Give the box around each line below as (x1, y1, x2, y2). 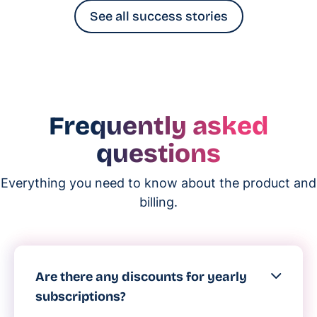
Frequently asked (49, 111, 268, 142)
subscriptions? (35, 289, 126, 305)
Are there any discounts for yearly (35, 269, 247, 285)
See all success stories (89, 8, 228, 25)
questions (96, 139, 221, 170)
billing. (139, 195, 178, 210)
